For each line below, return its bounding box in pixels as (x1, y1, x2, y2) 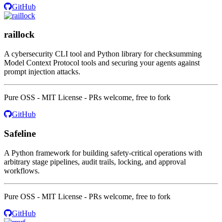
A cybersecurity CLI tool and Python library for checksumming (4, 50, 202, 58)
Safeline (4, 128, 36, 139)
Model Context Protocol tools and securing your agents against (4, 58, 200, 67)
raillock (4, 29, 35, 40)
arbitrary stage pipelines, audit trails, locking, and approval (4, 157, 186, 166)
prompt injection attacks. (4, 67, 80, 76)
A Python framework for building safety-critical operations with (4, 148, 202, 157)
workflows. (4, 166, 40, 175)
